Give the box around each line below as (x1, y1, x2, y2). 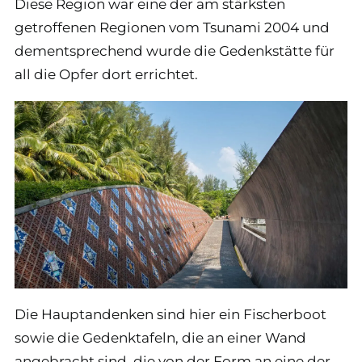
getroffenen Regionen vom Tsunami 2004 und (15, 19, 330, 36)
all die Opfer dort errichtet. (15, 66, 198, 82)
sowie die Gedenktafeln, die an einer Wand (15, 329, 306, 346)
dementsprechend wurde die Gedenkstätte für (15, 43, 335, 59)
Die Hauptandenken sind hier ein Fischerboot (15, 305, 326, 322)
